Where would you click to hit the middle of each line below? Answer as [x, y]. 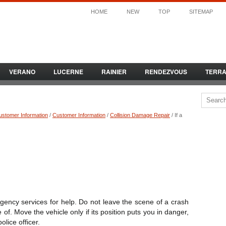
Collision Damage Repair [140, 115]
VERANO [22, 72]
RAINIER [114, 72]
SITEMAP [201, 12]
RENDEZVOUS [166, 72]
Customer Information [79, 115]
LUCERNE [68, 72]
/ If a [176, 115]
